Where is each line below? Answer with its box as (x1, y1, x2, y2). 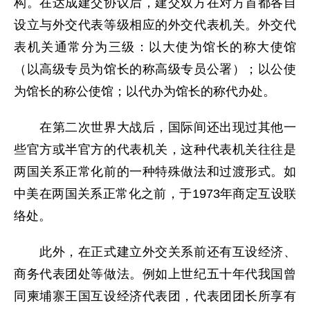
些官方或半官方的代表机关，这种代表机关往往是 (14, 143, 296, 156)
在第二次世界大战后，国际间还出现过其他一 (14, 120, 296, 134)
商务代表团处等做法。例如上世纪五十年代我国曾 (14, 267, 296, 281)
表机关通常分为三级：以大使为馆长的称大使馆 (14, 40, 296, 54)
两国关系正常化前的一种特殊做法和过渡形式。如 (14, 165, 296, 179)
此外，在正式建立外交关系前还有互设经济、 (14, 245, 296, 259)
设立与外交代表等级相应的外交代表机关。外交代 (14, 18, 296, 32)
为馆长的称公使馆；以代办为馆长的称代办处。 (14, 84, 275, 98)
